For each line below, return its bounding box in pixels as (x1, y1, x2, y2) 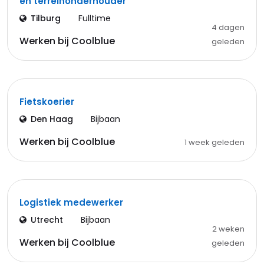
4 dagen (211, 22, 245, 33)
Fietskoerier (19, 95, 74, 108)
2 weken (212, 223, 245, 235)
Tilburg (31, 12, 61, 24)
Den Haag (31, 113, 73, 125)
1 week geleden (184, 137, 245, 148)
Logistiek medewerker (19, 196, 123, 209)
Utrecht (31, 214, 63, 226)
